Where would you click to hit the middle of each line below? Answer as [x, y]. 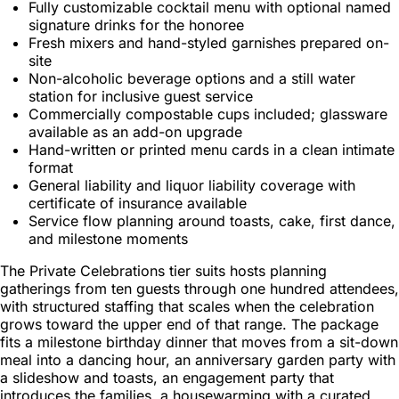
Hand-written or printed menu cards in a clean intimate [212, 149]
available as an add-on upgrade [135, 131]
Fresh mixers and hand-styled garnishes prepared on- [209, 42]
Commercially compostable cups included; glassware [208, 114]
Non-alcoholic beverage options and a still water [192, 78]
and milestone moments [108, 238]
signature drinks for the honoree [136, 24]
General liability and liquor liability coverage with [192, 185]
